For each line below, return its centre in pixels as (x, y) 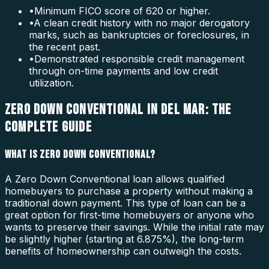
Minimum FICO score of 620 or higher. (122, 11)
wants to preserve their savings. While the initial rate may (134, 227)
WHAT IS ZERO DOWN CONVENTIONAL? (80, 154)
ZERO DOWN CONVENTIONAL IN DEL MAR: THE (118, 110)
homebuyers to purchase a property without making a (129, 191)
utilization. (51, 83)
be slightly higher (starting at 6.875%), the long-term (124, 239)
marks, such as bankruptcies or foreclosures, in (139, 35)
